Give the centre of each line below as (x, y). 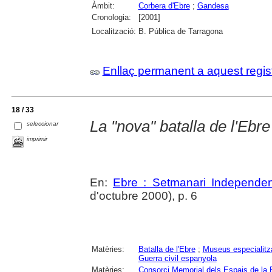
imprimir (37, 138)
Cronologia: (111, 17)
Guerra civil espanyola (177, 258)
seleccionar (43, 123)
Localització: (114, 31)
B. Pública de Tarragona (180, 31)
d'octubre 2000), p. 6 (143, 196)
